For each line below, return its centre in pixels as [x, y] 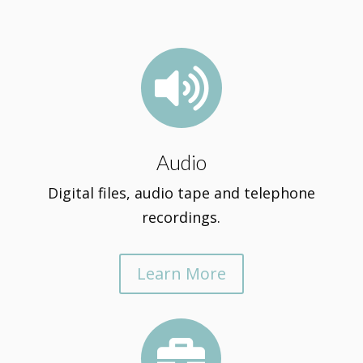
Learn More [181, 273]
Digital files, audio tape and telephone [181, 193]
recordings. [181, 217]
